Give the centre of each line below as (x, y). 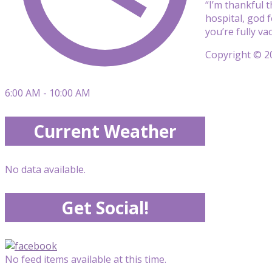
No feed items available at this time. (86, 259)
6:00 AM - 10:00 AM (48, 93)
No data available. (45, 169)
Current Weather (105, 131)
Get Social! (105, 208)
